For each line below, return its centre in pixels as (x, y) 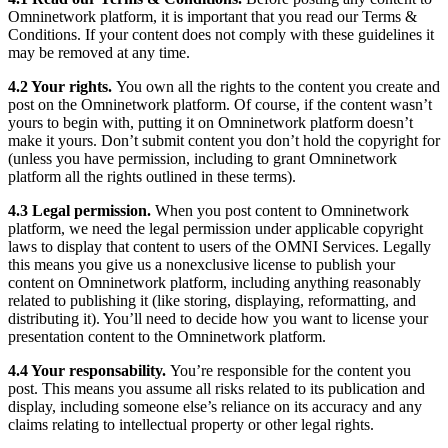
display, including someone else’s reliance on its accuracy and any (215, 407)
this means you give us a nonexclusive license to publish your (201, 265)
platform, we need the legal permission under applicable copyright (215, 229)
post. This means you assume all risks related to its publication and (216, 389)
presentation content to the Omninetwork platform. (167, 337)
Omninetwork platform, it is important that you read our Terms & (212, 17)
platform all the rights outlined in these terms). (152, 177)
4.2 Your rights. (62, 87)
